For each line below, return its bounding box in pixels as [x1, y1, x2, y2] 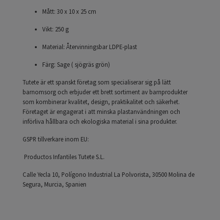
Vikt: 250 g [42, 25, 69, 33]
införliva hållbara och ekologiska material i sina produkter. [23, 117, 177, 126]
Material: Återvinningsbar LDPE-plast [42, 43, 137, 51]
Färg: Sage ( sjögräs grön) [42, 60, 110, 69]
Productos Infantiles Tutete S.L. [23, 153, 105, 161]
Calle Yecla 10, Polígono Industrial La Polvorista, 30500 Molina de [23, 170, 194, 179]
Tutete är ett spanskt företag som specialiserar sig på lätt [23, 78, 171, 86]
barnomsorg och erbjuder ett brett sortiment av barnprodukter [23, 88, 188, 96]
